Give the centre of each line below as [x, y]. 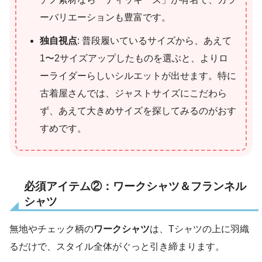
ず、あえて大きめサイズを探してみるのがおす [138, 111]
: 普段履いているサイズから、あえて [154, 41]
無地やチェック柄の [51, 229]
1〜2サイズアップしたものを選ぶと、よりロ [134, 58]
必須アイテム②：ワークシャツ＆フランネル [135, 187]
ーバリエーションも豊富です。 [105, 18]
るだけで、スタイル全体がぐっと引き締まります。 [117, 247]
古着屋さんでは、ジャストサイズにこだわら [133, 94]
